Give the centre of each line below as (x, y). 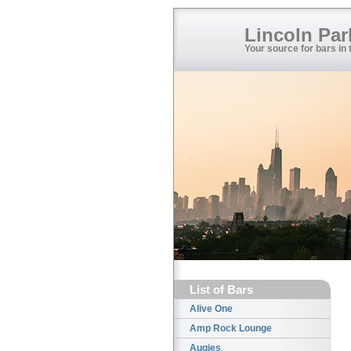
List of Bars (221, 289)
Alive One (211, 309)
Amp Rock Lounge (231, 328)
